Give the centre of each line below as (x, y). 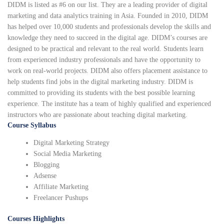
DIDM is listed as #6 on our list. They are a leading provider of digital (107, 5)
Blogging (47, 165)
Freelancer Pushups (61, 198)
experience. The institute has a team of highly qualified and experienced (109, 104)
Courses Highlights (36, 219)
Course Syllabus (32, 125)
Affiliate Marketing (61, 187)
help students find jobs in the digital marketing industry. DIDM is (100, 82)
